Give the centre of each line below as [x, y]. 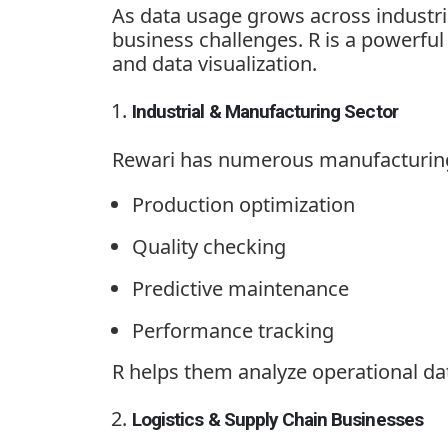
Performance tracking [233, 330]
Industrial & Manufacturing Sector [265, 111]
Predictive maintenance [240, 288]
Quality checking [209, 246]
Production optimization [243, 204]
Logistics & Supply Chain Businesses [277, 419]
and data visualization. [214, 63]
